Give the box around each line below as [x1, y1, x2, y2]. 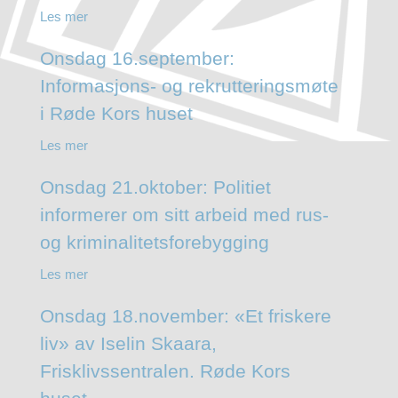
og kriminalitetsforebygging [39, 231, 269, 252]
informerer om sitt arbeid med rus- [39, 203, 329, 225]
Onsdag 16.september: [39, 47, 235, 68]
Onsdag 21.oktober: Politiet [39, 176, 271, 197]
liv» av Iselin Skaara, [39, 332, 217, 354]
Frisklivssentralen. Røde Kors [39, 360, 291, 381]
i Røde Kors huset [39, 102, 193, 123]
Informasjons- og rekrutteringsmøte [39, 75, 338, 96]
